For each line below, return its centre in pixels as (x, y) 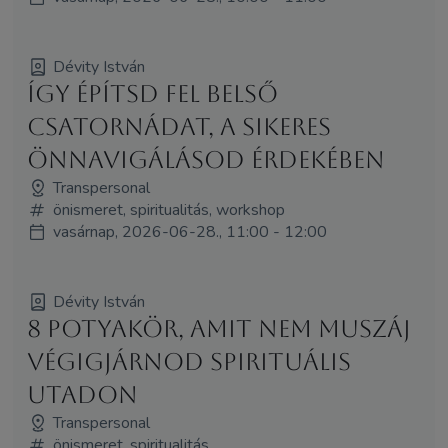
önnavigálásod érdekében (205, 159)
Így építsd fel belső (152, 93)
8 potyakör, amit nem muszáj (218, 328)
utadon (82, 394)
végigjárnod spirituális (188, 361)
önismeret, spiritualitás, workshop (168, 209)
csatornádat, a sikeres (178, 126)
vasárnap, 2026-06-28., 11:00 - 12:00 (189, 231)
